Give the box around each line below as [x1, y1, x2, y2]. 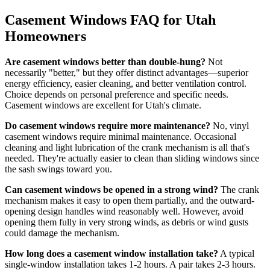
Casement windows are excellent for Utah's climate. [5, 100, 201, 111]
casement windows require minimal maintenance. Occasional [5, 131, 236, 142]
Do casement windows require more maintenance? [5, 121, 210, 131]
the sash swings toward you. [5, 164, 112, 175]
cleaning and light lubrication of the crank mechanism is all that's [5, 142, 250, 153]
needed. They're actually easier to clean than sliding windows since [5, 153, 259, 164]
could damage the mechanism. [5, 228, 119, 239]
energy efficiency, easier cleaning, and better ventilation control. [5, 78, 246, 89]
